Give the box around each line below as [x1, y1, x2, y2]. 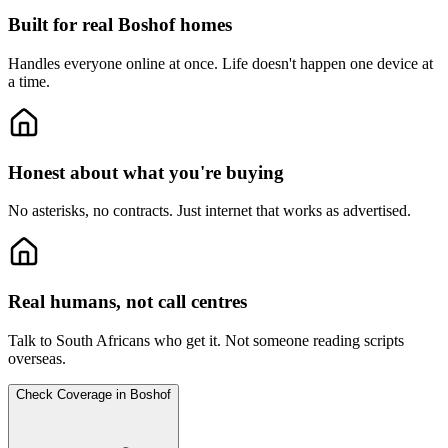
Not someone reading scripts [225, 331, 404, 349]
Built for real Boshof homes [8, 14, 232, 36]
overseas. [8, 349, 66, 367]
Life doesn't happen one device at [222, 54, 433, 72]
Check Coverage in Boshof [16, 386, 171, 402]
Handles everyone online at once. [8, 54, 218, 72]
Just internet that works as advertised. [177, 202, 411, 220]
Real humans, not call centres [8, 290, 247, 312]
